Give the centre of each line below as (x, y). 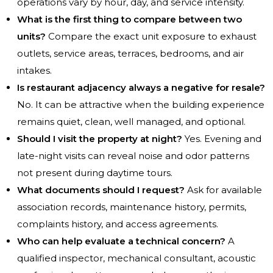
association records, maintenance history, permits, (132, 207)
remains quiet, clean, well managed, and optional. (131, 122)
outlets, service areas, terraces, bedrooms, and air (130, 54)
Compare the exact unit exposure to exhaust (151, 37)
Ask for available (223, 190)
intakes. (34, 71)
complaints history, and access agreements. (118, 224)
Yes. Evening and (222, 139)
